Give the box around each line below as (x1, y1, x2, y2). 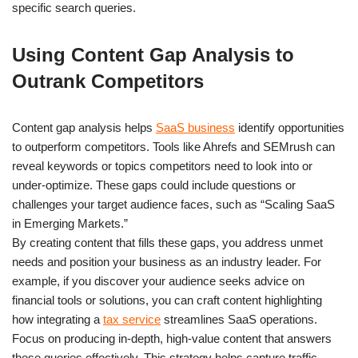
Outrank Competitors (12, 70, 204, 92)
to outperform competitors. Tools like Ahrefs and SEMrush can (12, 139, 335, 153)
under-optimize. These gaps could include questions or (12, 177, 296, 192)
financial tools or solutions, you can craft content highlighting (12, 292, 322, 307)
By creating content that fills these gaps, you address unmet (12, 235, 323, 249)
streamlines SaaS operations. (161, 312, 317, 326)
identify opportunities (235, 120, 344, 134)
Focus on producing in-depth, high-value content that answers (12, 331, 332, 345)
